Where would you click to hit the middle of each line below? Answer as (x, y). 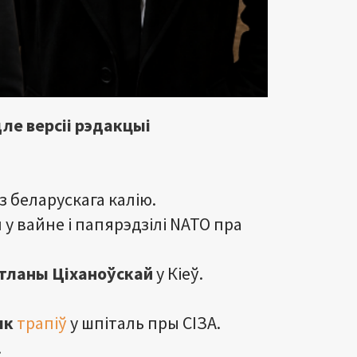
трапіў (42, 322)
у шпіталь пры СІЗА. (144, 322)
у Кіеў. (178, 273)
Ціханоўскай (102, 273)
